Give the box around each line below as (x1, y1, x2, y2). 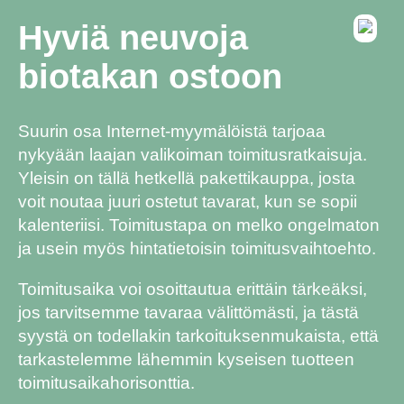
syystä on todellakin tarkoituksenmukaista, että (18, 326, 379, 345)
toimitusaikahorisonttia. (18, 372, 195, 392)
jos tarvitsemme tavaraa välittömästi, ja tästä (18, 302, 359, 322)
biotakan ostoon (18, 58, 282, 96)
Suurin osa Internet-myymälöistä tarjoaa (18, 121, 326, 141)
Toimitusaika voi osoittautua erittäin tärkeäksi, (18, 279, 367, 298)
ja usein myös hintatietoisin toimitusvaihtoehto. (18, 238, 376, 258)
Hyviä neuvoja (18, 19, 248, 58)
